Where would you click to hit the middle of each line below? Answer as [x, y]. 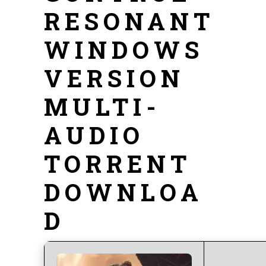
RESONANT [129, 21]
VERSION [114, 78]
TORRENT [118, 164]
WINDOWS [124, 50]
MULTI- [102, 107]
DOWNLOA [123, 192]
